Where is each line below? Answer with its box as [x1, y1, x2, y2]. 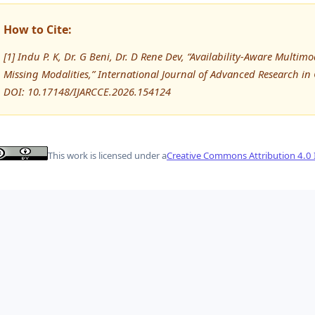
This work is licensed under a [48, 148, 167, 162]
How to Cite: [4, 22, 72, 38]
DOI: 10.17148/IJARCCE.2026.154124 [4, 84, 171, 99]
